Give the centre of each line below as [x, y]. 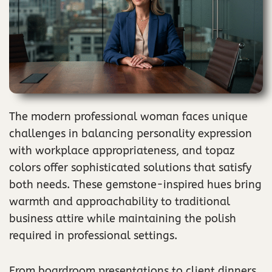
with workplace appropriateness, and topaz [122, 150]
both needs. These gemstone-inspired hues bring [135, 184]
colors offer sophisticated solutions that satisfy [130, 167]
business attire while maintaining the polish [123, 218]
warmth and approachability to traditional [120, 201]
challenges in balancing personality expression [131, 133]
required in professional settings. [93, 235]
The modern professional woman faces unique [128, 116]
